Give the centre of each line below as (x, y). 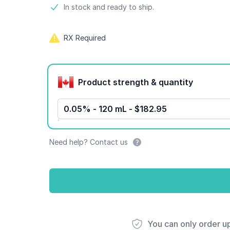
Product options (81, 69)
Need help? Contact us (89, 142)
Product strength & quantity (176, 82)
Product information (89, 7)
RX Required (85, 38)
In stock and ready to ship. (109, 7)
